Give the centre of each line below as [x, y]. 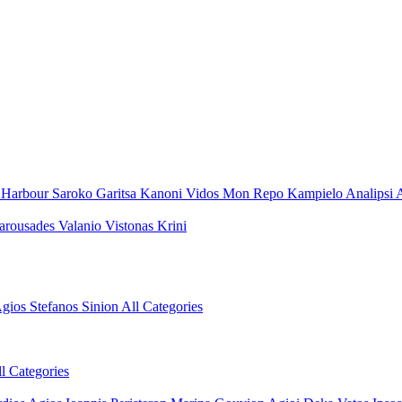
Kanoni [163, 193]
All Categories [162, 306]
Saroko [74, 193]
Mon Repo [255, 193]
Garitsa [118, 193]
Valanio [82, 225]
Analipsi [371, 193]
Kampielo [316, 193]
